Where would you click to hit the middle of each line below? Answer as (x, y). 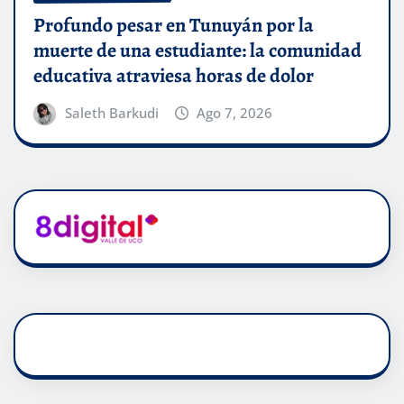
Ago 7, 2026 (235, 112)
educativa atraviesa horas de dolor (174, 75)
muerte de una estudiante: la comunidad (197, 50)
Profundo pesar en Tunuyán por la (174, 25)
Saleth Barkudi (111, 112)
